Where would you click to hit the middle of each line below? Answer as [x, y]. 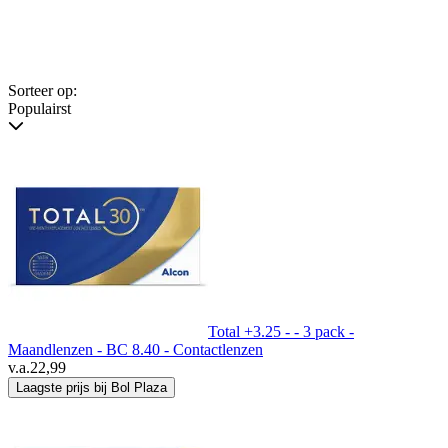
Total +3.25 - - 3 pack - [281, 332]
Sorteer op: [42, 91]
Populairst [39, 109]
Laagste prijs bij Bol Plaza [91, 388]
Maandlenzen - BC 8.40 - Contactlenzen [135, 350]
